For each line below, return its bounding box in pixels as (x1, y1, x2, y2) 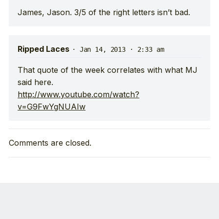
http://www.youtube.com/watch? (18, 89, 139, 100)
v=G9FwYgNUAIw (18, 102, 86, 112)
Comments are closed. (9, 138, 91, 148)
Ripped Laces (18, 44, 69, 54)
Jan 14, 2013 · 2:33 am (79, 45, 164, 53)
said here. (18, 77, 53, 88)
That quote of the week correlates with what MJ (18, 65, 197, 75)
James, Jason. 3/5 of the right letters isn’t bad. (18, 7, 190, 17)
